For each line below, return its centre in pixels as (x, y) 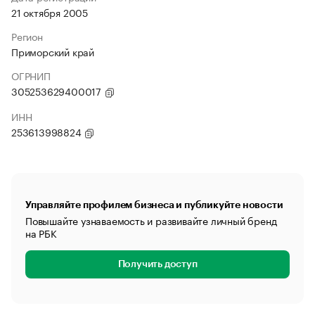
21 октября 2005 (50, 12)
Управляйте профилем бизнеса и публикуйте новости (154, 205)
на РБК (41, 233)
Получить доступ (157, 264)
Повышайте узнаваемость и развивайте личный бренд (151, 220)
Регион (27, 36)
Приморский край (53, 51)
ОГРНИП (31, 75)
